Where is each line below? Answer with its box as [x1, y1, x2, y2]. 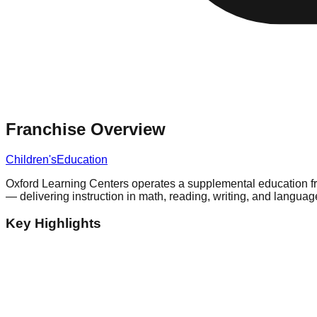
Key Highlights [6, 216, 101, 231]
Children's [6, 153, 57, 166]
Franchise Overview [6, 119, 166, 139]
